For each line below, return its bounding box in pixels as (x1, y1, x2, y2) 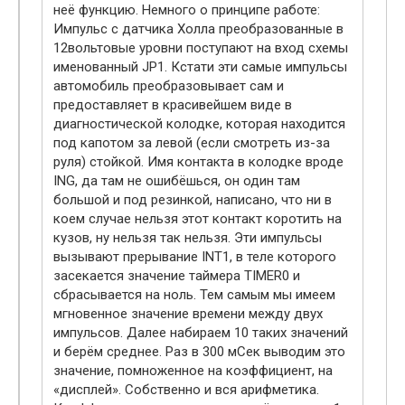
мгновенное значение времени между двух (53, 306, 323, 323)
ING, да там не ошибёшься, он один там (53, 173, 300, 190)
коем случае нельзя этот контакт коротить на (53, 211, 342, 228)
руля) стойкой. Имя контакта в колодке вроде (53, 154, 344, 171)
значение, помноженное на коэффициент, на (53, 363, 333, 380)
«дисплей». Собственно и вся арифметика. (53, 381, 319, 399)
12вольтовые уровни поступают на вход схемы (53, 40, 348, 57)
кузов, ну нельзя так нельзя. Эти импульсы (53, 230, 322, 247)
